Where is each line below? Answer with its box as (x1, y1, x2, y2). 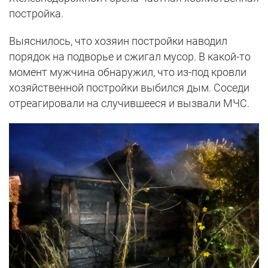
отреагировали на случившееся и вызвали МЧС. (9, 96, 249, 109)
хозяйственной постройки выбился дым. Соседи (9, 81, 249, 94)
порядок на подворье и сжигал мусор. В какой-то (9, 50, 251, 63)
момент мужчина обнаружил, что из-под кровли (9, 65, 246, 78)
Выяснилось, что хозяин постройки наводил (9, 34, 227, 47)
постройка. (9, 7, 63, 20)
